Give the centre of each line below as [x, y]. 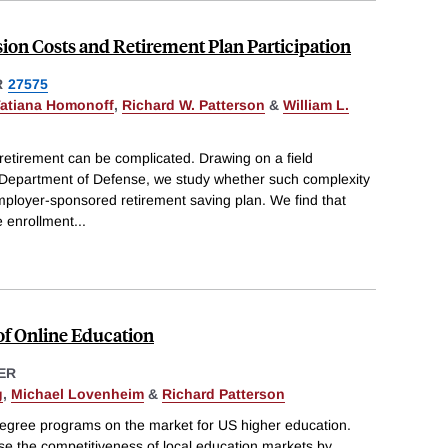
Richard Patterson [223, 393]
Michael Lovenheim [77, 393]
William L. [316, 104]
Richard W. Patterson [193, 104]
